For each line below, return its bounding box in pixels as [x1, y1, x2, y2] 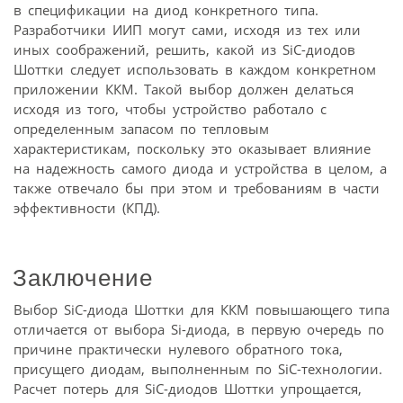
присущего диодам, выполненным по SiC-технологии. [13, 360, 382, 379]
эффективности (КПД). [13, 198, 160, 217]
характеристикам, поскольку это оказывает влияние [13, 139, 371, 157]
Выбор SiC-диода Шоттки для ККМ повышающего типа [13, 300, 390, 319]
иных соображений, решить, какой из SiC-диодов [13, 40, 355, 58]
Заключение [13, 264, 153, 292]
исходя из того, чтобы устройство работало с [13, 99, 327, 118]
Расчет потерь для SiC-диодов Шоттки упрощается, [13, 380, 362, 399]
